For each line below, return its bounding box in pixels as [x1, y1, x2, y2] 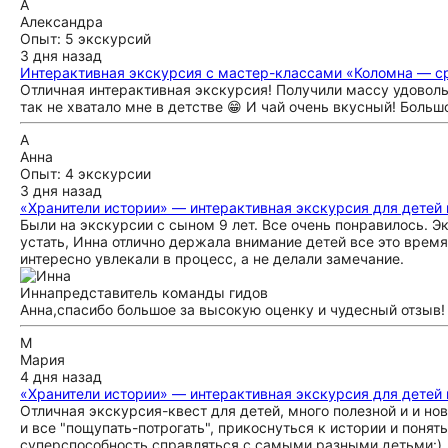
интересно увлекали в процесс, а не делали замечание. [20, 250, 404, 267]
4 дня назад [20, 368, 102, 385]
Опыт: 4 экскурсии [20, 165, 151, 182]
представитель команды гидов [55, 284, 268, 301]
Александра [20, 13, 103, 30]
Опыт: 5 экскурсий [20, 30, 151, 47]
